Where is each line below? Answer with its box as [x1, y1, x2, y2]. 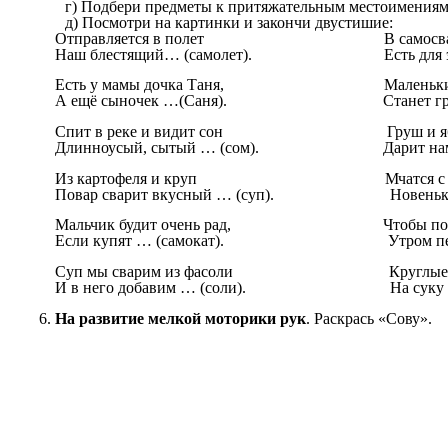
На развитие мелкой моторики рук [55, 309, 307, 327]
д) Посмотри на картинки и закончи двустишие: [64, 13, 393, 31]
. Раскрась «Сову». [306, 309, 433, 327]
